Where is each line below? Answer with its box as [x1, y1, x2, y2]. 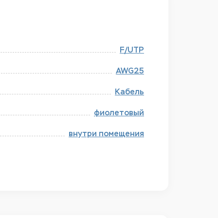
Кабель [115, 87, 144, 96]
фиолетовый [94, 108, 144, 117]
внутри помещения [69, 129, 144, 138]
